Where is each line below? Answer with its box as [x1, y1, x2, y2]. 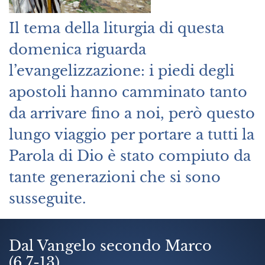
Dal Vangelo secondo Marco [9, 237, 212, 254]
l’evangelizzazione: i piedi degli [9, 62, 234, 79]
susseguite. [9, 189, 86, 207]
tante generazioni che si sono [9, 168, 221, 186]
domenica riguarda [9, 40, 146, 58]
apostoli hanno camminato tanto [9, 83, 247, 101]
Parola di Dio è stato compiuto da [9, 147, 251, 164]
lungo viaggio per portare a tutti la [9, 125, 254, 143]
